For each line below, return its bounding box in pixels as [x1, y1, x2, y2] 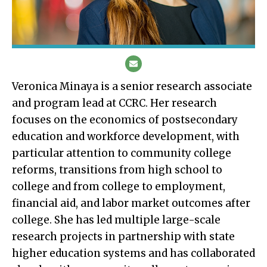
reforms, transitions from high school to [12, 163, 222, 176]
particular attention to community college [12, 146, 231, 160]
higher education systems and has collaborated [12, 246, 255, 260]
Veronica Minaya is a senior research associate [12, 79, 252, 93]
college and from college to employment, [12, 179, 225, 193]
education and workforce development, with [12, 129, 240, 143]
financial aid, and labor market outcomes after [12, 196, 250, 210]
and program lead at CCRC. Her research [12, 96, 217, 110]
